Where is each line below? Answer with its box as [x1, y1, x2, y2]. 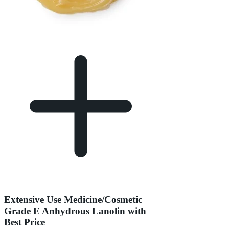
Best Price [4, 217, 45, 228]
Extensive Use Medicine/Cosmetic [4, 194, 142, 205]
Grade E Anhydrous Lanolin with [4, 205, 146, 217]
